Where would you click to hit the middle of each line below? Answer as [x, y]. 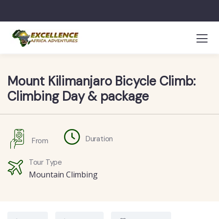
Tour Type [45, 162]
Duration [99, 139]
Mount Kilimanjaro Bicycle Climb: [101, 81]
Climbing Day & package [78, 96]
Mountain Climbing [63, 175]
